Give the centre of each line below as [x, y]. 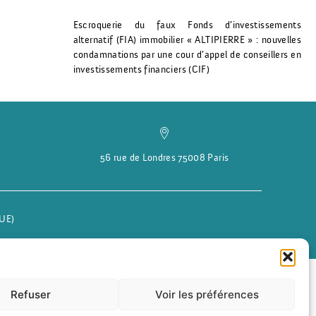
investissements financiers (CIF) [141, 70]
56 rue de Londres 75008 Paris [165, 158]
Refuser [30, 294]
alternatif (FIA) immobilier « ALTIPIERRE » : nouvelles [187, 40]
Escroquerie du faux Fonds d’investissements [187, 25]
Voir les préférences [207, 294]
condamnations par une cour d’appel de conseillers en [187, 55]
